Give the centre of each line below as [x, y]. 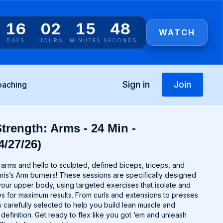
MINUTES [86, 40]
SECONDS [120, 40]
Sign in [136, 84]
